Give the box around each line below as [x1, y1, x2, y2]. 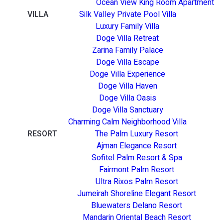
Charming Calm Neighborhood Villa [68, 115, 187, 128]
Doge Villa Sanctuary [92, 104, 163, 116]
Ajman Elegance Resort [97, 139, 177, 152]
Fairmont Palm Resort [99, 163, 174, 176]
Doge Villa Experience [90, 68, 165, 80]
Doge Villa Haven [98, 80, 157, 92]
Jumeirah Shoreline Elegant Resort [77, 187, 196, 200]
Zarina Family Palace [92, 44, 163, 56]
